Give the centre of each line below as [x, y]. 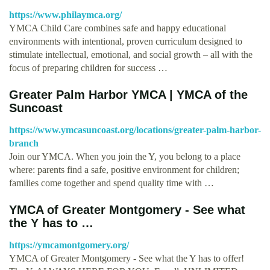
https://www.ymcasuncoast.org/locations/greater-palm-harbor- [135, 130]
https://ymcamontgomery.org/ [69, 245]
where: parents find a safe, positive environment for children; [124, 169]
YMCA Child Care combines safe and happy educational [118, 28]
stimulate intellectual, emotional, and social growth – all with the [131, 54]
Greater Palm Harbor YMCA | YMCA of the [128, 94]
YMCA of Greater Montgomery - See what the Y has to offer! [127, 258]
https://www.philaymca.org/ [65, 14]
